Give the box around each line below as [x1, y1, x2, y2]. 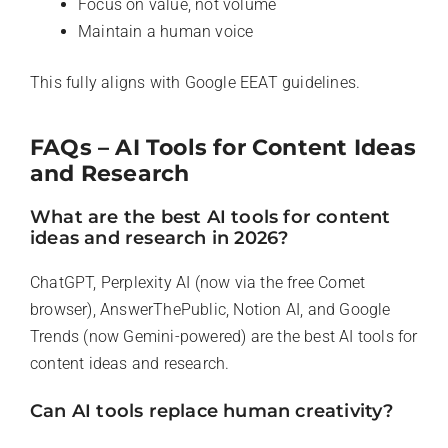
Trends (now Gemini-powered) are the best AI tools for [30, 326, 418, 346]
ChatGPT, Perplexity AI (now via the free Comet [30, 272, 366, 292]
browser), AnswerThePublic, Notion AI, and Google [30, 299, 391, 319]
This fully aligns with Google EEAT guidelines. [30, 72, 361, 92]
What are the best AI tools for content [30, 205, 391, 228]
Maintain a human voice [78, 21, 254, 41]
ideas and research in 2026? [30, 226, 289, 249]
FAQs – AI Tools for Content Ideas [30, 133, 417, 161]
